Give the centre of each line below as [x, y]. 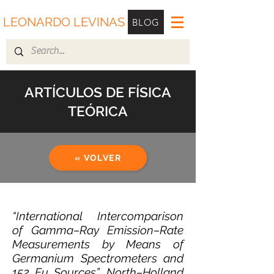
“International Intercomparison [98, 216]
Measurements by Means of [98, 244]
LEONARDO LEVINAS [64, 22]
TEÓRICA [98, 111]
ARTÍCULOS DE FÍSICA [98, 92]
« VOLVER [98, 158]
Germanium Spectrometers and [98, 258]
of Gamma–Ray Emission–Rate [98, 230]
